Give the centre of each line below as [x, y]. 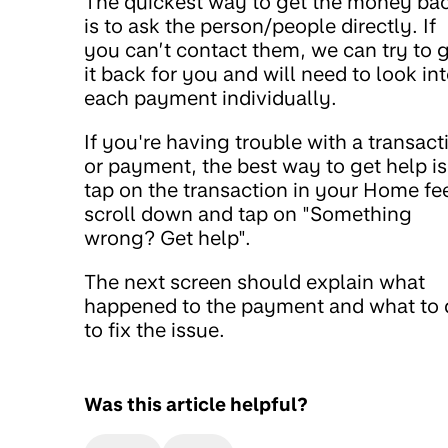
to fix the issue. [154, 330]
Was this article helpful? [196, 404]
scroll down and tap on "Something [248, 214]
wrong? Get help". [167, 238]
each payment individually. [210, 98]
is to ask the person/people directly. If [260, 26]
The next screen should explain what [254, 282]
